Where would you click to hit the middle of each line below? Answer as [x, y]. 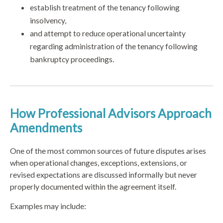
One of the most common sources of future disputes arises [108, 151]
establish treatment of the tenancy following [105, 7]
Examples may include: [48, 206]
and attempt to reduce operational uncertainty [108, 33]
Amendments [46, 127]
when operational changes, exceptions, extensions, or [99, 163]
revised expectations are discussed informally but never [104, 175]
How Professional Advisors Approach [111, 113]
